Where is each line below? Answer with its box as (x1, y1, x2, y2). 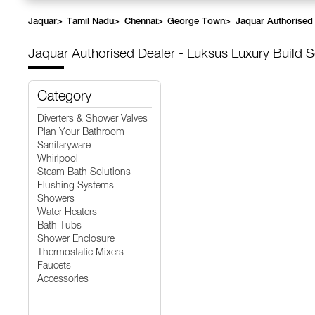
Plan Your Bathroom (37, 127, 124, 138)
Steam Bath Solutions (37, 167, 131, 178)
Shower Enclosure (37, 233, 115, 245)
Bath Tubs (37, 220, 82, 231)
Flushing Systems (37, 180, 114, 191)
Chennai (124, 15, 157, 26)
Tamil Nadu (67, 15, 115, 26)
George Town (167, 15, 226, 26)
